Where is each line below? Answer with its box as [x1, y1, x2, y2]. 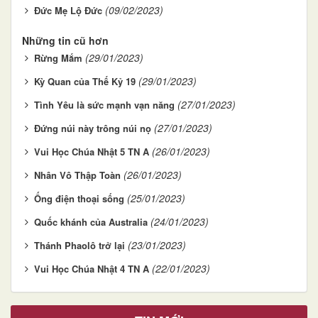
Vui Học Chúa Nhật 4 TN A [34, 261, 149, 275]
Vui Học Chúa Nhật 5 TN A [34, 144, 149, 158]
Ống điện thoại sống [34, 191, 124, 205]
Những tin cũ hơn [22, 33, 109, 48]
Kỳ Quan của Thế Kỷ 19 [34, 74, 136, 88]
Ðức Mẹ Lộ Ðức [34, 3, 102, 17]
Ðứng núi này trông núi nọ [34, 121, 151, 135]
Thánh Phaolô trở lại [34, 238, 125, 252]
